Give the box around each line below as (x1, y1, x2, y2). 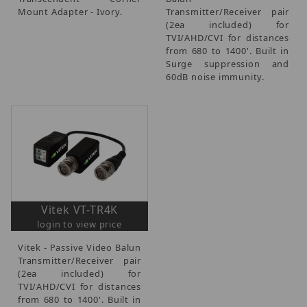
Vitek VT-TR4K (40, 201, 119, 217)
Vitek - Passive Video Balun (18, 241, 141, 254)
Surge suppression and (166, 57, 289, 70)
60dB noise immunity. (166, 70, 265, 83)
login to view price (37, 217, 122, 230)
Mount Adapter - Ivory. (18, 5, 123, 18)
